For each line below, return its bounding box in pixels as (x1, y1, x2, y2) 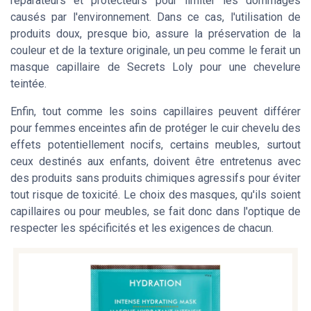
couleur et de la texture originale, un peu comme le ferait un (10, 43, 301, 57)
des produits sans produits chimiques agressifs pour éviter (10, 171, 301, 185)
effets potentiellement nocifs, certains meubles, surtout (10, 137, 301, 151)
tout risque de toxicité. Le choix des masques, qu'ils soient (10, 187, 301, 201)
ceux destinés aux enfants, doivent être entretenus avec (10, 154, 301, 168)
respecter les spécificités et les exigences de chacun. (10, 221, 274, 235)
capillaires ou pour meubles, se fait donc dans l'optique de (10, 204, 301, 218)
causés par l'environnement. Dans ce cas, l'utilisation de (10, 10, 301, 24)
